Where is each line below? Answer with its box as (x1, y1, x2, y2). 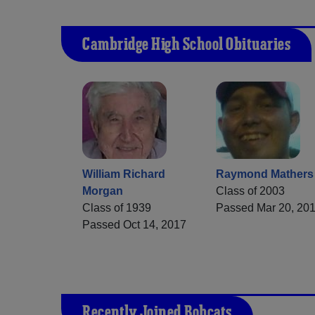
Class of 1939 (82, 202, 151, 214)
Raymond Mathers (216, 168, 314, 181)
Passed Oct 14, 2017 (82, 219, 186, 231)
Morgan (82, 185, 123, 198)
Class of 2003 (216, 185, 285, 198)
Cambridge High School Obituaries (82, 34, 290, 57)
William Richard (82, 168, 165, 181)
